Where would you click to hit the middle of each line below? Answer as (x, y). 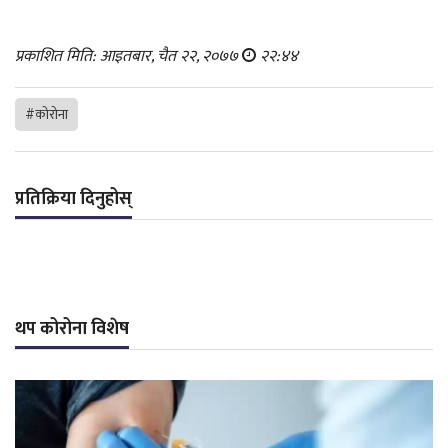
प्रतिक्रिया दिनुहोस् (73, 199)
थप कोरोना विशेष (72, 329)
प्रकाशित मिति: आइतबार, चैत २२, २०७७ (128, 56)
